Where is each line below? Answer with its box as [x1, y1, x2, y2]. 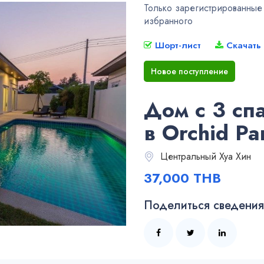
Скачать [223, 39, 261, 52]
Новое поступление [151, 65, 228, 78]
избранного [144, 14, 193, 28]
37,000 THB [144, 169, 221, 188]
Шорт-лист [152, 39, 201, 52]
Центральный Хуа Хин [157, 150, 251, 164]
